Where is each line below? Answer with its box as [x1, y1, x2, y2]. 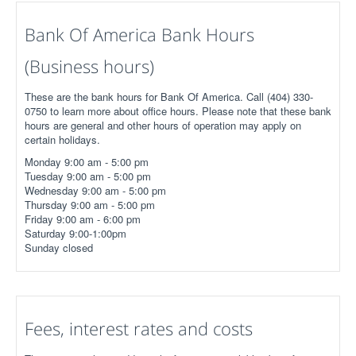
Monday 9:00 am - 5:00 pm [25, 153, 149, 169]
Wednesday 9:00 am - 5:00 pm [25, 182, 166, 198]
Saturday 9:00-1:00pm [25, 225, 126, 241]
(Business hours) [25, 53, 154, 78]
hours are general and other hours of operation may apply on [25, 117, 301, 133]
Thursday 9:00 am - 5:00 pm [25, 196, 155, 212]
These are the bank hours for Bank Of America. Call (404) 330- [25, 88, 313, 104]
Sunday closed [25, 239, 93, 255]
